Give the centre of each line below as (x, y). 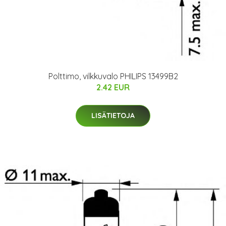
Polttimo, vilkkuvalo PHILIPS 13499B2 (113, 76)
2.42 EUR (113, 87)
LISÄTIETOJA (113, 115)
